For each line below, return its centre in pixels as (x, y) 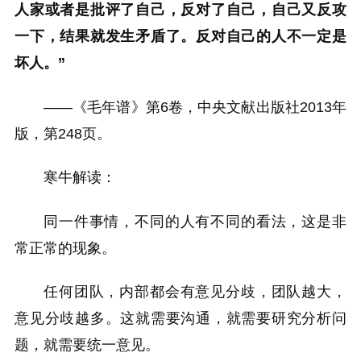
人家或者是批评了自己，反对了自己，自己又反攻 (180, 10)
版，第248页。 (63, 133)
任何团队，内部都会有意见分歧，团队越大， (195, 292)
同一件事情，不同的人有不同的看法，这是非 (195, 221)
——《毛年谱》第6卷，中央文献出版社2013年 (195, 107)
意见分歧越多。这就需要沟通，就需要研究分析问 (180, 319)
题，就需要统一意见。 (87, 345)
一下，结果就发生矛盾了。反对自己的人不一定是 (180, 37)
